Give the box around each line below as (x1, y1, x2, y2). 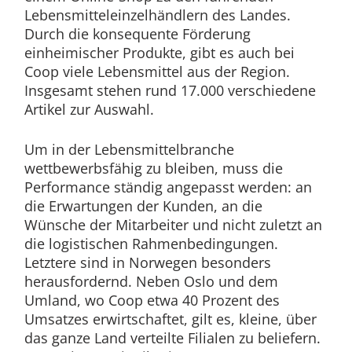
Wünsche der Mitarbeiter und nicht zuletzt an (24, 215, 322, 234)
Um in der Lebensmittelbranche (24, 140, 234, 159)
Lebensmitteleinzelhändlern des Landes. (24, 5, 291, 24)
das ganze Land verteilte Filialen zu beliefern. (24, 328, 321, 347)
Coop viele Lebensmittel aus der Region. (24, 62, 290, 81)
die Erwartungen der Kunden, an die (24, 196, 262, 215)
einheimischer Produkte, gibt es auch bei (24, 43, 295, 62)
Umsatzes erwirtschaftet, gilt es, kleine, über (24, 310, 317, 328)
